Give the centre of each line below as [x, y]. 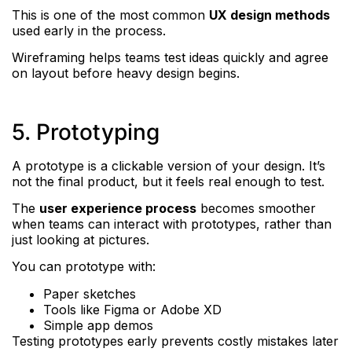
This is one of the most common [110, 15]
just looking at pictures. [81, 240]
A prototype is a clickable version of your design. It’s [169, 165]
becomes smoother [256, 209]
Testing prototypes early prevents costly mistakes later [175, 341]
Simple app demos [98, 325]
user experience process [118, 209]
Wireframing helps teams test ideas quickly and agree [170, 57]
